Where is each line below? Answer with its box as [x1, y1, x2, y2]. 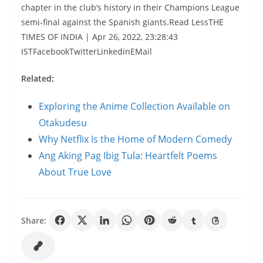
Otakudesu [39, 116, 87, 129]
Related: [21, 73, 54, 84]
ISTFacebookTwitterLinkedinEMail [21, 46, 152, 57]
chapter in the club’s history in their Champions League [21, 2, 240, 13]
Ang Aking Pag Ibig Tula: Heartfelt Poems [39, 149, 217, 162]
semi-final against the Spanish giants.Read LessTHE [21, 16, 224, 28]
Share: [21, 214, 46, 226]
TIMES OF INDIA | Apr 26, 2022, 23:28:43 [21, 31, 178, 42]
